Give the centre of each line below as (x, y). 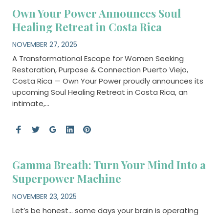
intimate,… (31, 104)
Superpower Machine (66, 179)
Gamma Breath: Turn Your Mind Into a (109, 165)
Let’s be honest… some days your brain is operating (105, 210)
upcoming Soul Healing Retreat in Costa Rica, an (100, 92)
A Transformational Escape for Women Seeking (98, 59)
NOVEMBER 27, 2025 (44, 45)
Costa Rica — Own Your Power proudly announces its (108, 81)
